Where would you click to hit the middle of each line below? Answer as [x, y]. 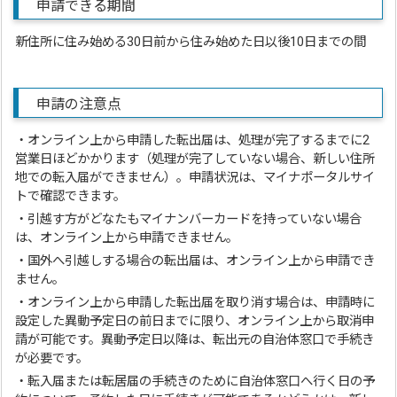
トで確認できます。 [71, 196]
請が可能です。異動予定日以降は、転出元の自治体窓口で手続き [195, 339]
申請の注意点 [79, 104]
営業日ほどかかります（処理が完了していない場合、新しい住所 [195, 159]
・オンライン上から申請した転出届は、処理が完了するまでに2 [193, 140]
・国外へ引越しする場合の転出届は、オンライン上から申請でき [195, 261]
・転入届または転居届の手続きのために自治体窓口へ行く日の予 [195, 381]
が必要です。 [52, 358]
